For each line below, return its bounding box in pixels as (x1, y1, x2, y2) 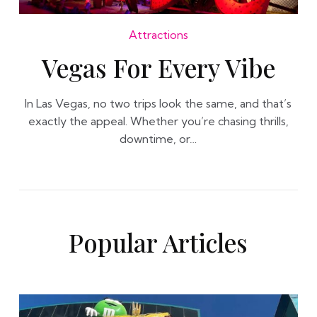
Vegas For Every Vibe (41, 51, 275, 84)
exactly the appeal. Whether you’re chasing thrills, (28, 114, 289, 128)
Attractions (128, 28, 188, 42)
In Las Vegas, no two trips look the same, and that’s (25, 96, 292, 110)
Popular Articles (69, 226, 248, 259)
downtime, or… (120, 132, 197, 146)
